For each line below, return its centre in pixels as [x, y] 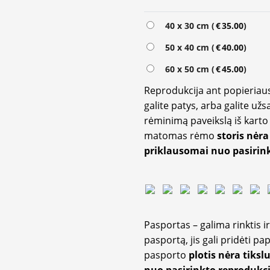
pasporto [166, 255]
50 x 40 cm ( [187, 48]
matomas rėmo [181, 136]
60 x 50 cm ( [187, 69]
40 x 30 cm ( [187, 26]
